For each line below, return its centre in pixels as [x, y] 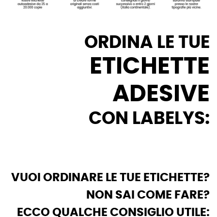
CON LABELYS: [149, 119]
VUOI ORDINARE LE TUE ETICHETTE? [110, 178]
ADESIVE [161, 95]
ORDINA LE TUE [147, 43]
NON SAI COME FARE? [148, 195]
